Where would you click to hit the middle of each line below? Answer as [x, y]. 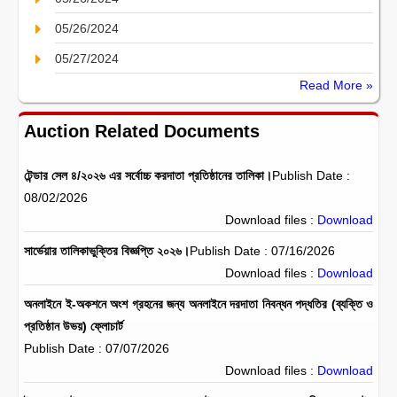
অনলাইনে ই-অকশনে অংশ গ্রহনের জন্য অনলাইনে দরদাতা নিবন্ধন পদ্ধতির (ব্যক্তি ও [198, 304]
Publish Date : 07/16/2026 [262, 251]
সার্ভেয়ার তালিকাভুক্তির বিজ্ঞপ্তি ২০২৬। [107, 251]
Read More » [336, 85]
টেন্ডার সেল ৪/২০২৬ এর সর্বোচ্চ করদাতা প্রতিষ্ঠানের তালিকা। [148, 175]
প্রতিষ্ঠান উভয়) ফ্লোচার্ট [74, 326]
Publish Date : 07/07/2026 [97, 348]
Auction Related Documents [142, 131]
